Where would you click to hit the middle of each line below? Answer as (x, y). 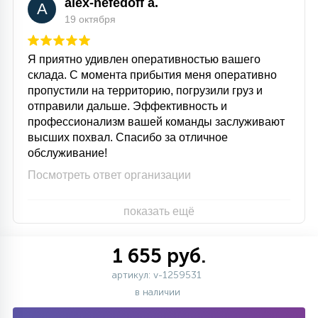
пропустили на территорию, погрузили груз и (145, 91)
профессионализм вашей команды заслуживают (156, 122)
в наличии (159, 292)
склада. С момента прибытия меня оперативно (152, 75)
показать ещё (159, 211)
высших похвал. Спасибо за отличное (128, 137)
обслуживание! (67, 153)
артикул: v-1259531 (157, 275)
